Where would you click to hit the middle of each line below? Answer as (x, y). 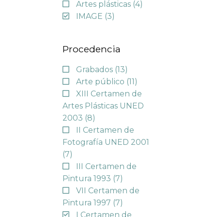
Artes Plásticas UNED (103, 106)
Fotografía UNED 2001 (106, 142)
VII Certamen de (108, 190)
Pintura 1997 (87, 202)
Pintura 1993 (87, 178)
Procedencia (91, 49)
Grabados (95, 69)
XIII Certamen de (109, 93)
